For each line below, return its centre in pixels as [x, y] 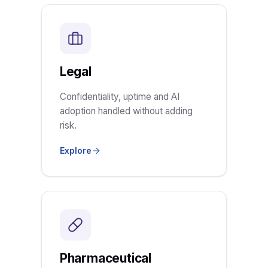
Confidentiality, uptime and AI [119, 97]
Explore [75, 150]
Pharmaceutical [105, 258]
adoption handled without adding [126, 111]
